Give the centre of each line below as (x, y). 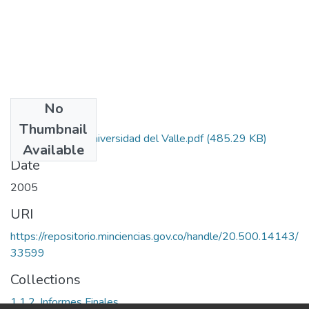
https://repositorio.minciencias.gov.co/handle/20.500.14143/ (154, 236)
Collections (46, 279)
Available (53, 150)
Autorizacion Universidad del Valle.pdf (113, 138)
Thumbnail (53, 129)
